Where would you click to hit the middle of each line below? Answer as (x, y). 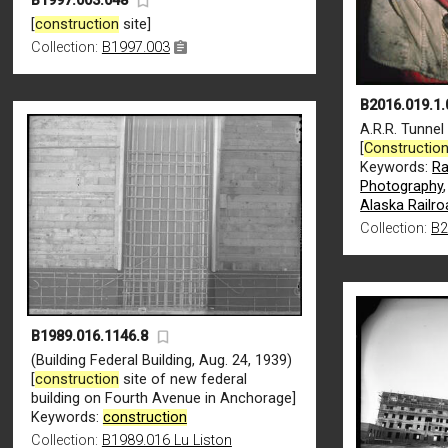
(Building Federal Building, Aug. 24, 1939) (161, 360)
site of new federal (182, 379)
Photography (402, 186)
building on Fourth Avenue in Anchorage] (163, 398)
